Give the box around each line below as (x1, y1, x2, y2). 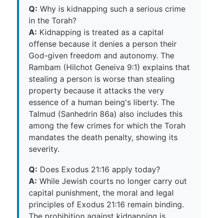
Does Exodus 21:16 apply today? (37, 164, 160, 174)
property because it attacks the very (29, 85, 164, 95)
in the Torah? (29, 15, 76, 25)
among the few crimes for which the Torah (29, 120, 185, 130)
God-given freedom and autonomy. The (29, 50, 174, 60)
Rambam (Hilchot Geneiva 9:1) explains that (29, 62, 190, 72)
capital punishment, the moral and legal (29, 187, 174, 198)
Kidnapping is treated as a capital (37, 27, 163, 37)
